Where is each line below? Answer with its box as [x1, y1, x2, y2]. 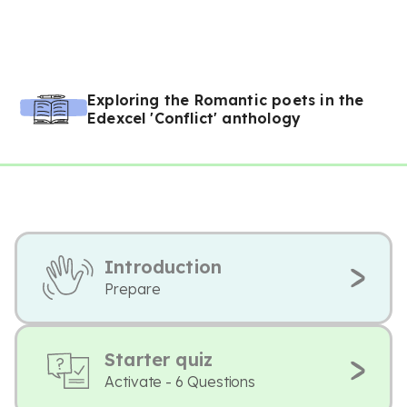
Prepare [104, 280, 161, 298]
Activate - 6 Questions [104, 372, 256, 391]
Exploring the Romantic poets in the [87, 91, 364, 109]
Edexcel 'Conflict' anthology [87, 109, 302, 127]
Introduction [104, 255, 223, 278]
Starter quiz [104, 348, 213, 371]
